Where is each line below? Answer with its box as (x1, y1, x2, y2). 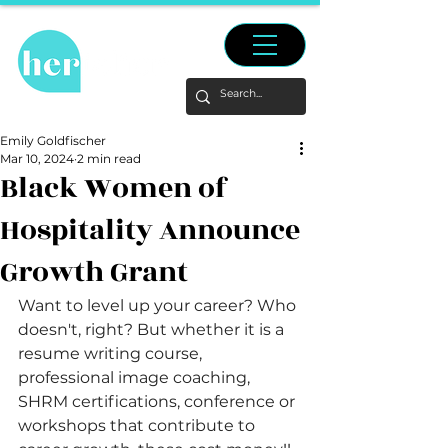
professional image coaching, (18, 368, 254, 387)
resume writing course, (18, 344, 206, 363)
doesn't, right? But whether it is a (18, 320, 288, 339)
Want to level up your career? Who (18, 296, 300, 315)
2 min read (77, 151, 141, 166)
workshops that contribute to (18, 416, 259, 435)
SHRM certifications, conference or (18, 392, 299, 411)
